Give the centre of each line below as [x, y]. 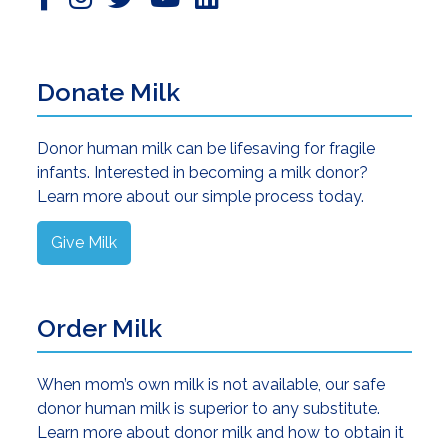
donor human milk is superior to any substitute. [208, 408]
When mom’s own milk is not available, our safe [210, 384]
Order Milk [99, 327]
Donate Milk [108, 91]
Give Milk [83, 242]
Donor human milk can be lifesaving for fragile [205, 148]
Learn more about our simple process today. [200, 196]
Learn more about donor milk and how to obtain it [220, 432]
